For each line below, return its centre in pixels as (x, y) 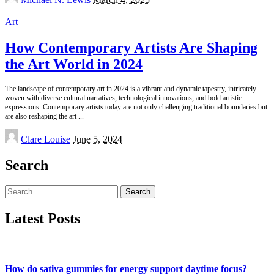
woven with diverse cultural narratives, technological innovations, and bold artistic (123, 98)
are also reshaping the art (42, 117)
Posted (17, 133)
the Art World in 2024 (74, 64)
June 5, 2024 (98, 139)
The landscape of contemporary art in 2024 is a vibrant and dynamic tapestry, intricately (131, 89)
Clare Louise (46, 139)
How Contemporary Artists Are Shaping (131, 47)
